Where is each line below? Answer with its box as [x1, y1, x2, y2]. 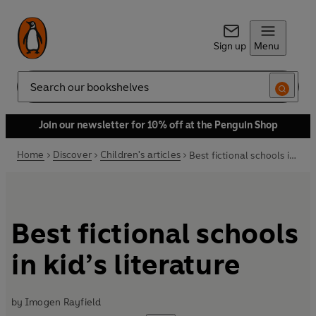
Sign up [213, 40, 246, 52]
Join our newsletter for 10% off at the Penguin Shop [38, 119, 278, 131]
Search [17, 86, 48, 99]
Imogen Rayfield [25, 296, 102, 309]
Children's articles [99, 149, 181, 161]
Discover [52, 149, 92, 161]
